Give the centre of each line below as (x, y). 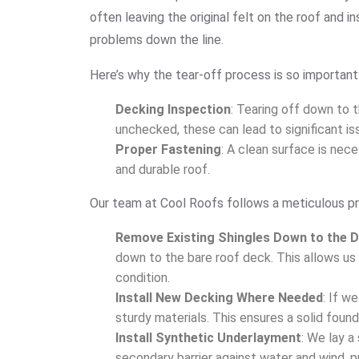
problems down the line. (157, 40)
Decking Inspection (173, 109)
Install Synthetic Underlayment (208, 338)
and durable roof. (163, 169)
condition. (143, 278)
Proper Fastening (168, 149)
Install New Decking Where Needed (219, 298)
